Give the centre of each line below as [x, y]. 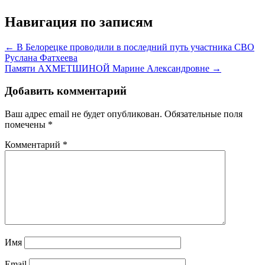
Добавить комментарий [66, 91]
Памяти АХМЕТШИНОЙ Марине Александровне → [113, 68]
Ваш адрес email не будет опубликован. [83, 114]
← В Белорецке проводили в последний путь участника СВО [130, 47]
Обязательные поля [203, 114]
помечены [26, 125]
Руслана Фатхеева [41, 57]
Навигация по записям [79, 22]
